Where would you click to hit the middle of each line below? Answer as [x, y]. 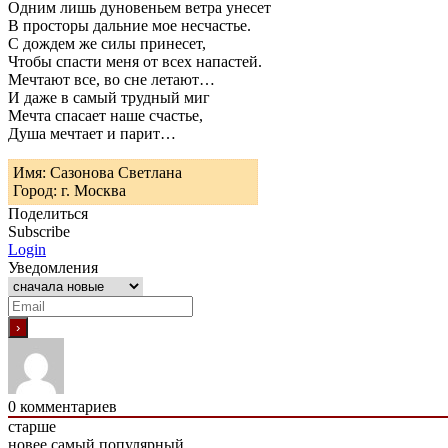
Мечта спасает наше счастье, [105, 115]
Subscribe [39, 231]
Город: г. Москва [69, 190]
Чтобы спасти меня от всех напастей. [135, 61]
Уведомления [53, 267]
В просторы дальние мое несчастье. [129, 25]
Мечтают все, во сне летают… [111, 79]
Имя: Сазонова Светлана [97, 172]
